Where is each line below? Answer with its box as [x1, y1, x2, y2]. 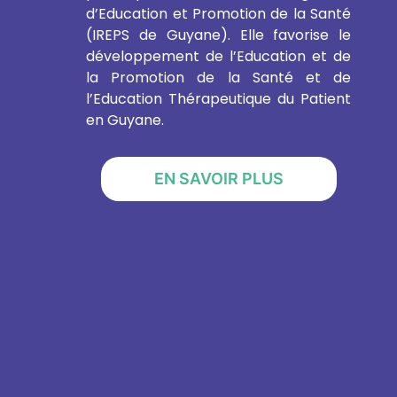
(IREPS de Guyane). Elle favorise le [86, 24, 352, 45]
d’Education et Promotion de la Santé [86, 3, 352, 24]
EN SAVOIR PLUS [153, 168, 284, 188]
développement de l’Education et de [86, 45, 352, 66]
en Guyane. [86, 109, 165, 130]
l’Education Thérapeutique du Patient [86, 88, 352, 109]
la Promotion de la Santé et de [86, 66, 352, 88]
